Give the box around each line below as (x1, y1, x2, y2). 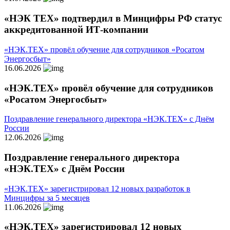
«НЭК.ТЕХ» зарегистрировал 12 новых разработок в (4, 184, 190, 193)
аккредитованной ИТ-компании (4, 24, 148, 35)
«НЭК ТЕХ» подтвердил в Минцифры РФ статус (4, 13, 222, 24)
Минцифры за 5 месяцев (4, 193, 90, 202)
